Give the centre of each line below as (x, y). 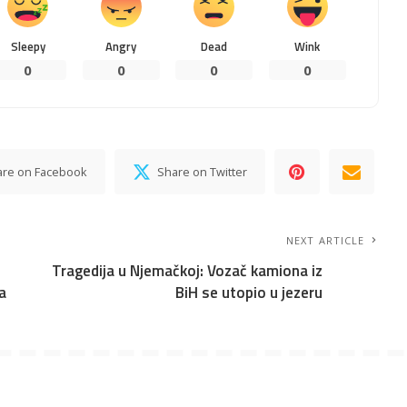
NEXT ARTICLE (326, 240)
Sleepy (28, 46)
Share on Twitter (203, 171)
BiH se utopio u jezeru (249, 292)
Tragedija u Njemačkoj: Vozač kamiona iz (188, 270)
